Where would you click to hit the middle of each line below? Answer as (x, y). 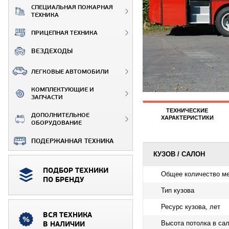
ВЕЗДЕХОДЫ (52, 51)
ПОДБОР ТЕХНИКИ (76, 170)
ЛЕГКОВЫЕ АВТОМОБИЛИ (70, 72)
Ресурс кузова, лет (191, 207)
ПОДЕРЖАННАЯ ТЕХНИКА (72, 141)
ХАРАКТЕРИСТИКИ (187, 118)
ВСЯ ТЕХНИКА (67, 215)
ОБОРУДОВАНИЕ (56, 123)
